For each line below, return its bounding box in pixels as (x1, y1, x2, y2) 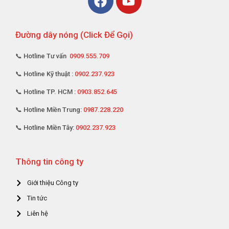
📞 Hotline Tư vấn (15, 52, 70, 60)
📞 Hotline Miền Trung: (15, 106, 83, 114)
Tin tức (27, 194, 47, 202)
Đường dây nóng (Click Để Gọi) (15, 30, 133, 40)
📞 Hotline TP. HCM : (15, 88, 77, 96)
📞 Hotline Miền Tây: (15, 124, 76, 132)
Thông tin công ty (15, 156, 83, 167)
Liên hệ (27, 210, 48, 218)
